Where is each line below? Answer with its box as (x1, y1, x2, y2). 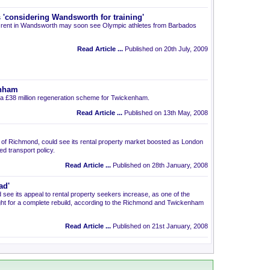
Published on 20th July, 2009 (123, 45, 208, 52)
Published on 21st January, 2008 (111, 222, 208, 230)
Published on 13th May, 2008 (122, 109, 208, 116)
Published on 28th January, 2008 (111, 162, 208, 169)
